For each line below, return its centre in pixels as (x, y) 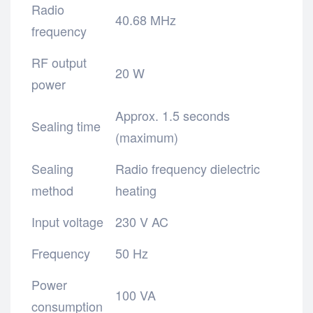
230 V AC (142, 221)
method (52, 190)
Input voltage (67, 221)
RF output (59, 62)
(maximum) (147, 137)
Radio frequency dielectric (188, 168)
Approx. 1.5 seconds (173, 115)
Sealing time (66, 125)
